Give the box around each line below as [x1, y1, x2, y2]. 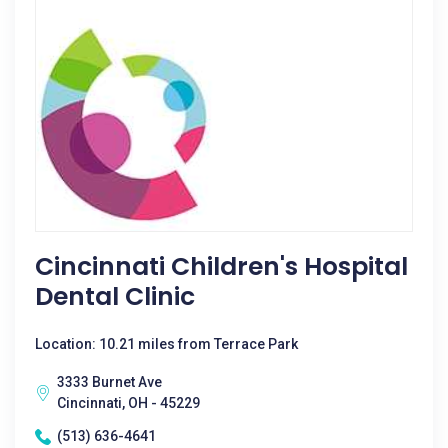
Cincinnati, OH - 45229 [57, 395, 200, 411]
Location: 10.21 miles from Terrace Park [35, 336, 298, 352]
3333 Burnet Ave [57, 374, 162, 390]
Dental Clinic [35, 279, 195, 314]
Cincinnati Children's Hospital [35, 249, 408, 284]
